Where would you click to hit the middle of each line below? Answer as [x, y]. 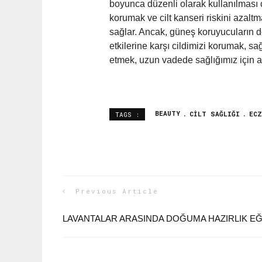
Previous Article [117, 191]
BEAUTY [168, 113]
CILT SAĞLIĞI [215, 113]
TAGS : [127, 115]
